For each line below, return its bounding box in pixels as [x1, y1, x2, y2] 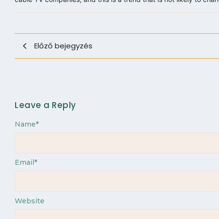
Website [15, 196, 44, 205]
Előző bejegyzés [34, 40, 92, 51]
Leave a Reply [15, 99, 76, 111]
